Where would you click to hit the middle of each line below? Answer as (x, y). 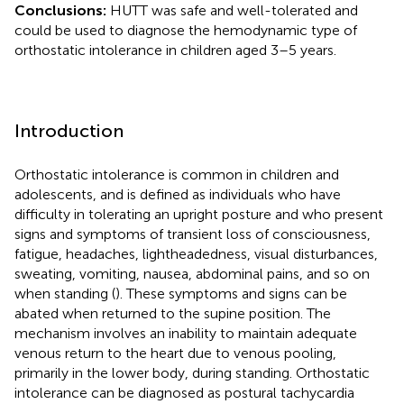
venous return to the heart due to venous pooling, (175, 353)
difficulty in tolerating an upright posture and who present (199, 214)
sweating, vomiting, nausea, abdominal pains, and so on (192, 273)
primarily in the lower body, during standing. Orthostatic (192, 372)
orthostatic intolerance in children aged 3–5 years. (175, 50)
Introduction (69, 130)
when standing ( (65, 293)
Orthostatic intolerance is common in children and (177, 174)
